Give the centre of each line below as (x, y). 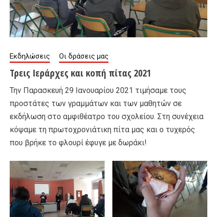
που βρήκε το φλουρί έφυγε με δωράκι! (78, 142)
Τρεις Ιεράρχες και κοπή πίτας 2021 (80, 73)
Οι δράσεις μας (84, 56)
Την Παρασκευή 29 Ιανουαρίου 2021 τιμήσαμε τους (98, 90)
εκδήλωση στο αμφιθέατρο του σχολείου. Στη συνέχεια (107, 116)
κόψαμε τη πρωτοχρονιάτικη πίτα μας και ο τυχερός (102, 129)
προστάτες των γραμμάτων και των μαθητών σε (96, 103)
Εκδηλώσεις (30, 56)
